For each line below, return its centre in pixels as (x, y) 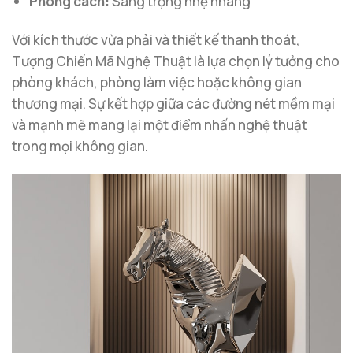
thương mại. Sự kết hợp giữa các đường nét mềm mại (173, 104)
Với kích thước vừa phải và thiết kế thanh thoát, (156, 40)
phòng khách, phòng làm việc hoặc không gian (157, 83)
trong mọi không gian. (80, 147)
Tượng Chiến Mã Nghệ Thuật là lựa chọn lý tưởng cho (176, 61)
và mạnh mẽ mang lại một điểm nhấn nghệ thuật (160, 125)
